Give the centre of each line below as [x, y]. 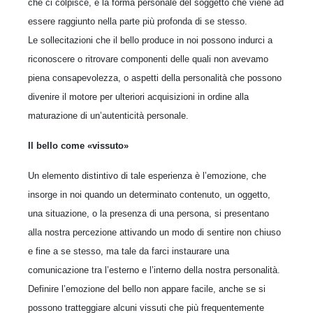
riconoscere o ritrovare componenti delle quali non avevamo [148, 59]
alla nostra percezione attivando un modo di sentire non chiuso [154, 232]
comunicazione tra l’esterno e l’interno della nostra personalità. [154, 270]
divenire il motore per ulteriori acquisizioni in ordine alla [138, 96]
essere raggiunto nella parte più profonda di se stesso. [138, 21]
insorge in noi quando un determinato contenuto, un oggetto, [149, 194]
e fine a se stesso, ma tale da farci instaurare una [129, 251]
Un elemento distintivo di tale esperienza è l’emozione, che [147, 175]
